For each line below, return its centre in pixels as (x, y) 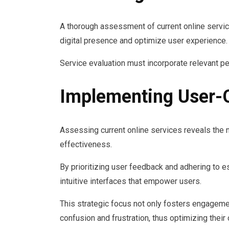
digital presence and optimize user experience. (144, 40)
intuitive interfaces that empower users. (131, 181)
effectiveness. (86, 144)
